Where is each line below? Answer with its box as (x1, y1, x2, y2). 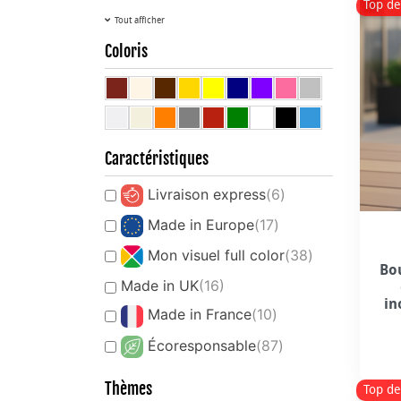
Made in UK (121, 277, 199, 295)
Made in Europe (148, 216, 254, 235)
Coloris (105, 41, 148, 61)
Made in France (148, 305, 252, 324)
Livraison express (148, 185, 266, 203)
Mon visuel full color (148, 246, 285, 265)
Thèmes (105, 378, 152, 398)
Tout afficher (115, 15, 165, 26)
